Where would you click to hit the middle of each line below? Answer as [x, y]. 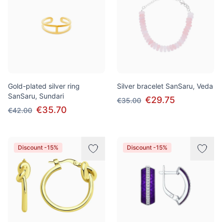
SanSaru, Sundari [36, 96]
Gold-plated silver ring [44, 86]
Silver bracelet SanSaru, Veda [165, 86]
